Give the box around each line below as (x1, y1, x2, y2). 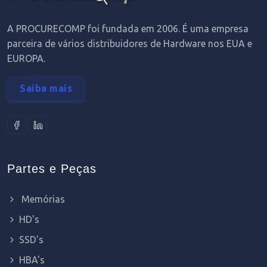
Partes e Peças (7, 162, 97, 175)
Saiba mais (20, 82, 72, 94)
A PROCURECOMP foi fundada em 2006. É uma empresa (7, 23, 249, 34)
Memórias (19, 193, 65, 204)
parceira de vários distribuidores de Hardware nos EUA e (7, 38, 252, 49)
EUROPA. (7, 52, 45, 64)
